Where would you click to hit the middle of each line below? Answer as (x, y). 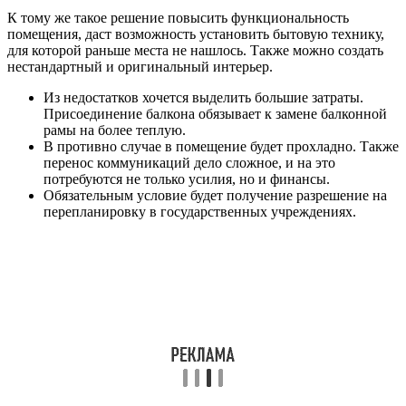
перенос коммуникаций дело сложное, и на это (189, 162)
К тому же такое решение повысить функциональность (178, 17)
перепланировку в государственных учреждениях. (200, 211)
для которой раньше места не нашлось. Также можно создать (195, 50)
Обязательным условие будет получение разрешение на (215, 195)
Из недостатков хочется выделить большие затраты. (203, 97)
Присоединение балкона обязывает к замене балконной (215, 113)
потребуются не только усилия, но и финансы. (187, 179)
